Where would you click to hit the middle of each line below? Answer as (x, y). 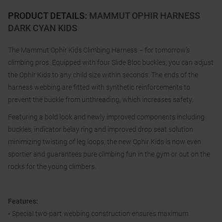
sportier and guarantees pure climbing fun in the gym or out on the (109, 154)
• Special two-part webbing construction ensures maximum (98, 214)
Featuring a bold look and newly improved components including (106, 117)
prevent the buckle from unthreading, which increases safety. (101, 100)
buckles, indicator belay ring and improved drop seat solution (101, 130)
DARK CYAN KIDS (43, 28)
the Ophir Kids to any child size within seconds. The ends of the (103, 75)
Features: (23, 201)
